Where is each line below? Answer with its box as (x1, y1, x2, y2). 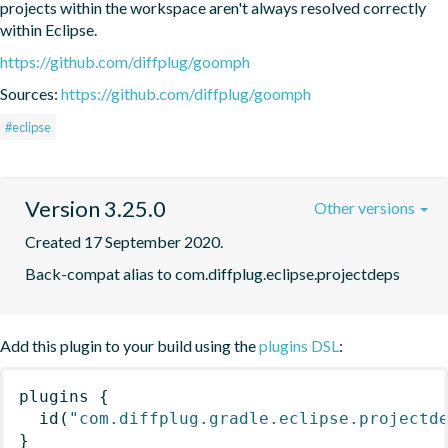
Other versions (314, 197, 418, 217)
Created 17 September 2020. (25, 231, 223, 251)
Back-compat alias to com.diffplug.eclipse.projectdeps (25, 263, 400, 283)
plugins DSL (259, 335, 339, 355)
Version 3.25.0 (25, 194, 166, 222)
